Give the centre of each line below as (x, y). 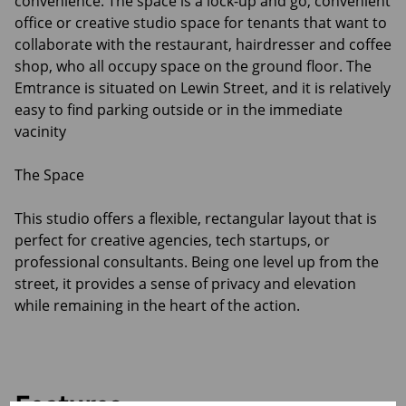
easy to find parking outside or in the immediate (179, 110)
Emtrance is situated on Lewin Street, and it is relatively (203, 88)
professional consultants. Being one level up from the (197, 262)
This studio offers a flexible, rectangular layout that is (196, 218)
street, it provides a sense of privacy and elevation (185, 284)
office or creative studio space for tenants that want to (201, 23)
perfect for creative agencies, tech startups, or (172, 240)
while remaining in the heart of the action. (157, 305)
